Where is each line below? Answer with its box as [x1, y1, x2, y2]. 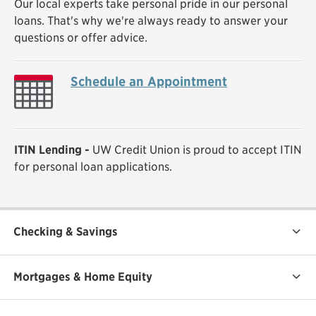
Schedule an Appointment [71, 73, 227, 89]
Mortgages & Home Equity [13, 269, 153, 284]
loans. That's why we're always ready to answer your [14, 14, 288, 28]
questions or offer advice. [14, 31, 147, 45]
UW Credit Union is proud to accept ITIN [92, 143, 302, 157]
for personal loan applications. [14, 160, 175, 174]
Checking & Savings [13, 225, 119, 239]
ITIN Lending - [14, 143, 92, 157]
